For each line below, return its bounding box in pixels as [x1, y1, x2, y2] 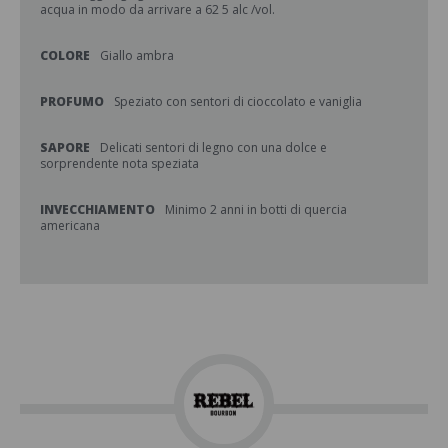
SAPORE [40, 139, 90, 156]
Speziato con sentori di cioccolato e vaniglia [114, 93, 362, 110]
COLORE [40, 47, 90, 64]
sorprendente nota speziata [40, 155, 199, 172]
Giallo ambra [100, 47, 174, 64]
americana [40, 217, 100, 234]
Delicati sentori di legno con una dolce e [100, 139, 327, 156]
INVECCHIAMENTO [40, 201, 155, 218]
